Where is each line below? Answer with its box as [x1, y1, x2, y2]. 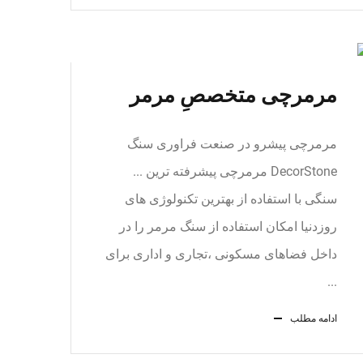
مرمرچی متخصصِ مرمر [130, 83, 337, 107]
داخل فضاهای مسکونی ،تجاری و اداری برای [105, 246, 337, 262]
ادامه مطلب [290, 313, 337, 324]
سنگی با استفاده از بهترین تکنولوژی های [125, 191, 337, 207]
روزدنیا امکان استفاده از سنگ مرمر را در [119, 219, 337, 234]
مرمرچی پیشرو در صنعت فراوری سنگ [127, 136, 337, 152]
